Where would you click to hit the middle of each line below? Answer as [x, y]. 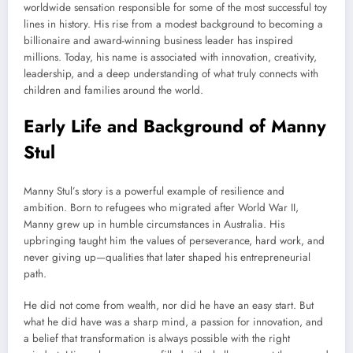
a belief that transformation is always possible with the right [157, 339]
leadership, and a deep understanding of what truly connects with [171, 73]
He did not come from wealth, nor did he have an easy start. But [169, 306]
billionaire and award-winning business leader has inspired [158, 40]
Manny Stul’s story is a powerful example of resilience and [154, 191]
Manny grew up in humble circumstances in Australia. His [154, 225]
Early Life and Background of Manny [175, 126]
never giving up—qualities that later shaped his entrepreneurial [167, 258]
